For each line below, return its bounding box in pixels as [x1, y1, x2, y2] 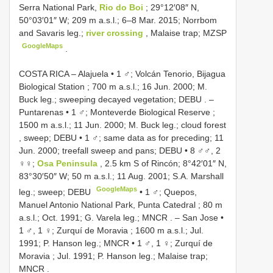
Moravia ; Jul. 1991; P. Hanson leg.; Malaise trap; [19, 250, 208, 261]
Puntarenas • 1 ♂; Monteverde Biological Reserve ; [19, 107, 215, 117]
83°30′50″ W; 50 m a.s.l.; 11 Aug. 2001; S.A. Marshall [19, 171, 224, 181]
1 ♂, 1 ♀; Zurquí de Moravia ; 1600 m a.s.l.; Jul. [19, 225, 204, 235]
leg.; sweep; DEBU [19, 186, 93, 197]
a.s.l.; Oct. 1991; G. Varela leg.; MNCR [19, 212, 168, 222]
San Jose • [182, 212, 224, 222]
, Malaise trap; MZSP [146, 28, 227, 38]
